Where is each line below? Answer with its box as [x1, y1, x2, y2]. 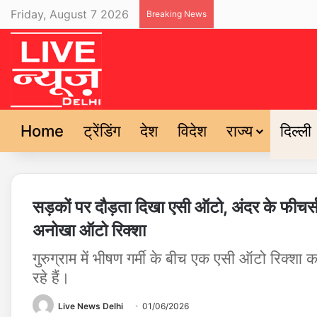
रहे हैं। [33, 268, 70, 287]
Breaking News [146, 8, 207, 19]
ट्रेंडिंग [83, 122, 120, 140]
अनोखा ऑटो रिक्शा [33, 220, 146, 241]
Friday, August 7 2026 [11, 7, 129, 21]
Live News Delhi [58, 301, 123, 311]
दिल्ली [280, 122, 311, 140]
